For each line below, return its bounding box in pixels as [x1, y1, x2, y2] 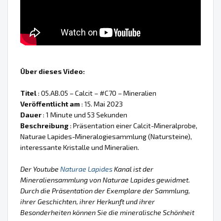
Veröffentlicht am [20, 99, 80, 108]
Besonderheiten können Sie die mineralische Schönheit [20, 208, 194, 217]
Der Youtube [20, 164, 60, 173]
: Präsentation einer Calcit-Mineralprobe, [69, 121, 197, 130]
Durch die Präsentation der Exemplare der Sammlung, [20, 186, 190, 195]
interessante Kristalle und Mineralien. [20, 143, 139, 151]
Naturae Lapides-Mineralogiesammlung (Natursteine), [20, 132, 192, 141]
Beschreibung [20, 121, 69, 130]
